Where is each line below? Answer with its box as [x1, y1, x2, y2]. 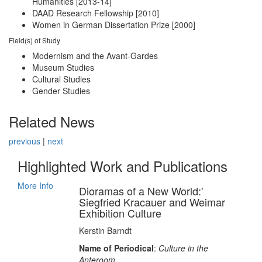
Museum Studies [32, 61, 94, 73]
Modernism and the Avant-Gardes [32, 50, 158, 61]
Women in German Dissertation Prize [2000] [32, 19, 195, 30]
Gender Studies [32, 85, 90, 96]
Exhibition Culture [78, 205, 161, 220]
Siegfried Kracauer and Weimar [78, 194, 225, 209]
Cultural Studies [32, 73, 91, 85]
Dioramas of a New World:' [78, 183, 203, 198]
